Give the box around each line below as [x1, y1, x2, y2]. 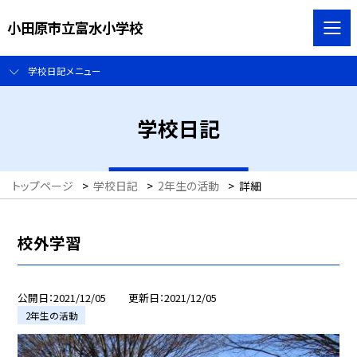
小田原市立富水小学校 [6, 17, 143, 37]
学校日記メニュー [27, 64, 101, 78]
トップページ [12, 178, 73, 194]
